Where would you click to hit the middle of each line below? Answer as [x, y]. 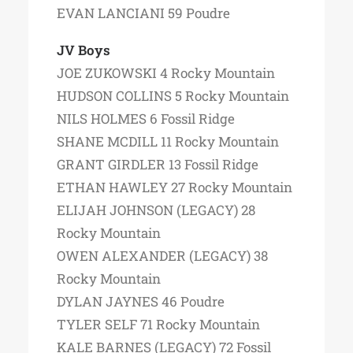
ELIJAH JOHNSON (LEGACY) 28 [156, 210]
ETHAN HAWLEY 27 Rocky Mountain [175, 187]
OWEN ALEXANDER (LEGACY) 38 [162, 256]
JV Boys [84, 50]
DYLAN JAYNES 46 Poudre [141, 301]
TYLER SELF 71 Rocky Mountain [158, 324]
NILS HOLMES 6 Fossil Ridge [146, 119]
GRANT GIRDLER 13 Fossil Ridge [158, 164]
